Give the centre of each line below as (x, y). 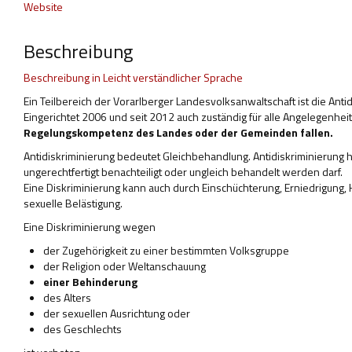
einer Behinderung (90, 282)
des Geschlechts (82, 329)
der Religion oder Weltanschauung (125, 266)
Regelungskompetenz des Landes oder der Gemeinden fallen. (178, 132)
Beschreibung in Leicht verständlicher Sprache (133, 77)
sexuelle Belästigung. (73, 203)
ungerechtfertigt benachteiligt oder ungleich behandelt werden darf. (183, 172)
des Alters (67, 297)
